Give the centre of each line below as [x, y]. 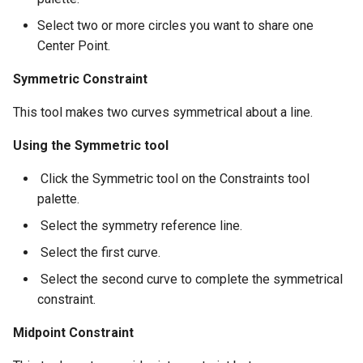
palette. [58, 199]
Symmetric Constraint [80, 79]
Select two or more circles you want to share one [175, 26]
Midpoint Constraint [73, 333]
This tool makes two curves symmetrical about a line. [163, 113]
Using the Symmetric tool [91, 146]
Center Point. [74, 46]
